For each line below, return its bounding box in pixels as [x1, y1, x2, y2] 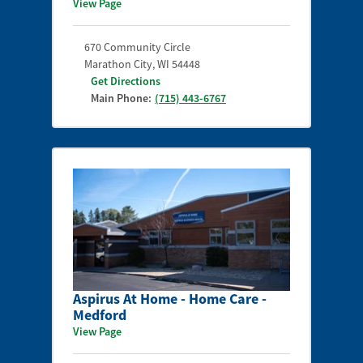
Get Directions [91, 73, 160, 88]
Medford [73, 305, 126, 324]
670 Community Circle [84, 39, 190, 54]
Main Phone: [91, 90, 152, 105]
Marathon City [84, 56, 152, 71]
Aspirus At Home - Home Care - [73, 288, 267, 308]
